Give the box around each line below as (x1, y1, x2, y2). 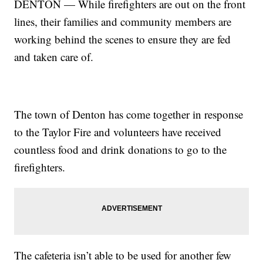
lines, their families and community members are (14, 14, 232, 29)
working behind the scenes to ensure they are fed (14, 31, 231, 46)
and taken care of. (14, 49, 94, 64)
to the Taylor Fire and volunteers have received (14, 124, 222, 139)
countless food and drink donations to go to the (14, 141, 227, 157)
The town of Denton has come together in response (14, 106, 244, 122)
